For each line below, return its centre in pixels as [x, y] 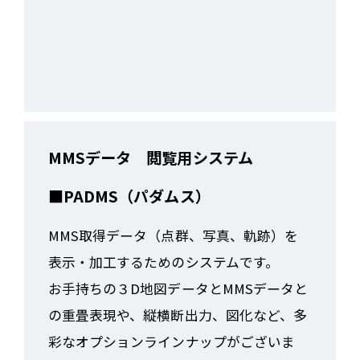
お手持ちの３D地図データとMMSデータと [178, 288]
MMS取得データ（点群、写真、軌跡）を [173, 235]
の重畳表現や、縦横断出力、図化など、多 [178, 315]
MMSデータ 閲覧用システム [150, 157]
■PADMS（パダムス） [129, 196]
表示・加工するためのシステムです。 [164, 262]
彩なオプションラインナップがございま [172, 341]
